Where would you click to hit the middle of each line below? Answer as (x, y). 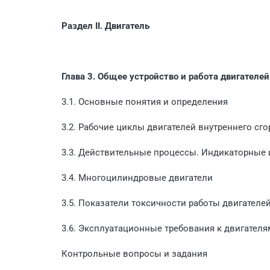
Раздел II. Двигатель (105, 26)
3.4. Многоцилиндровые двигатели (137, 177)
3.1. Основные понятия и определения (145, 102)
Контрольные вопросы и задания (134, 253)
